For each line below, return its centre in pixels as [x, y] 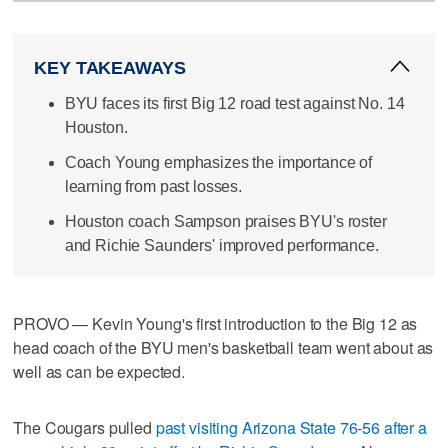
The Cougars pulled [84, 427]
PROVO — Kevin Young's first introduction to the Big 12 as [215, 323]
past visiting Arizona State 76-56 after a [291, 427]
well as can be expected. [99, 371]
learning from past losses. [153, 186]
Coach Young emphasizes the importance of [218, 162]
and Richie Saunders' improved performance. [221, 246]
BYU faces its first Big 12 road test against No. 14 [234, 103]
